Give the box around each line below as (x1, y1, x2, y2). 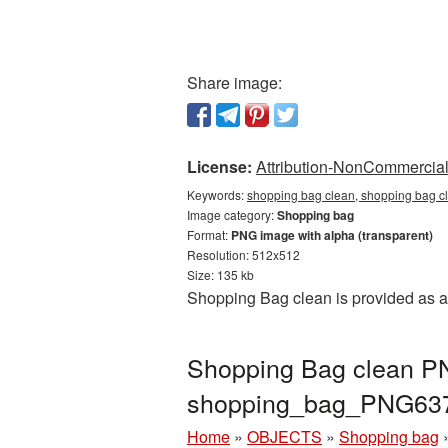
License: (187, 155, 252, 178)
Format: (187, 226, 231, 243)
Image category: (187, 206, 277, 223)
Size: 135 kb (187, 266, 254, 283)
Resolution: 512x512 (187, 246, 300, 263)
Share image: (187, 71, 282, 94)
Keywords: (187, 186, 247, 203)
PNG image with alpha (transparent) (231, 226, 433, 244)
